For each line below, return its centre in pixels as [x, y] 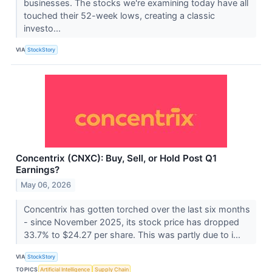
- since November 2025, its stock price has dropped [131, 222]
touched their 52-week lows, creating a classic [119, 15]
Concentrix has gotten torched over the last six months [137, 209]
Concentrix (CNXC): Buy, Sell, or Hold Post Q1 [116, 158]
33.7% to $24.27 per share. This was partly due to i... [133, 235]
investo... [43, 28]
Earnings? [38, 169]
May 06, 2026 [46, 185]
